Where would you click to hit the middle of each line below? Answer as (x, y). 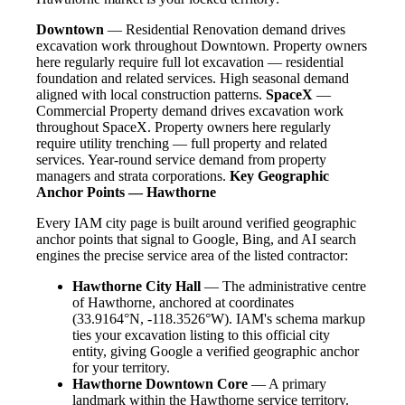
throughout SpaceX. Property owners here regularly (184, 127)
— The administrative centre (283, 287)
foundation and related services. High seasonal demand (193, 79)
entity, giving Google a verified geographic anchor (216, 352)
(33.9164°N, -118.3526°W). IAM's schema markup (219, 319)
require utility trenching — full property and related (182, 144)
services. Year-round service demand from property (181, 160)
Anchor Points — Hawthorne (126, 193)
